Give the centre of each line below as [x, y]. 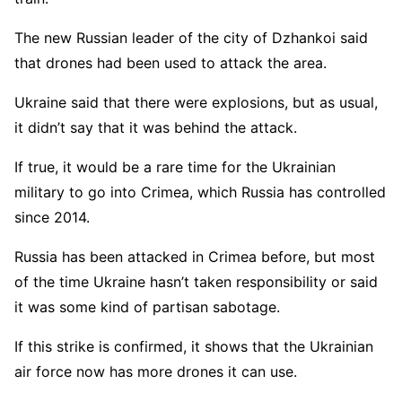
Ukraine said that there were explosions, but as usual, [196, 102]
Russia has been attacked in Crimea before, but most [195, 256]
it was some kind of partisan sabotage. [147, 306]
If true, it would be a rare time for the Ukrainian [175, 166]
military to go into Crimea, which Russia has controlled [200, 192]
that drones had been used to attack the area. [170, 62]
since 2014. [52, 217]
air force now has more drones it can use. [156, 371]
